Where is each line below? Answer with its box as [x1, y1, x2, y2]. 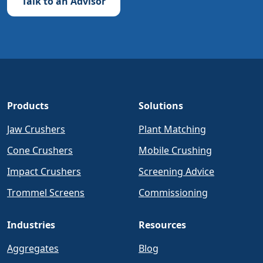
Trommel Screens [7, 186, 85, 200]
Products [7, 99, 49, 113]
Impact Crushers [7, 165, 81, 178]
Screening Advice [139, 165, 214, 178]
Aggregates [7, 242, 59, 255]
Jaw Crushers [7, 123, 65, 136]
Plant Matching [139, 123, 206, 136]
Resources [139, 218, 186, 232]
